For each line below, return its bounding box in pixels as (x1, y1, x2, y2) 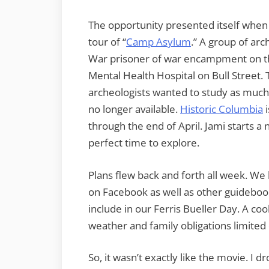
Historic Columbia (180, 102, 263, 116)
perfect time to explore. (88, 136, 199, 150)
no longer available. (88, 102, 180, 116)
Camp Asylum (126, 35, 191, 49)
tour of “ (88, 35, 126, 49)
